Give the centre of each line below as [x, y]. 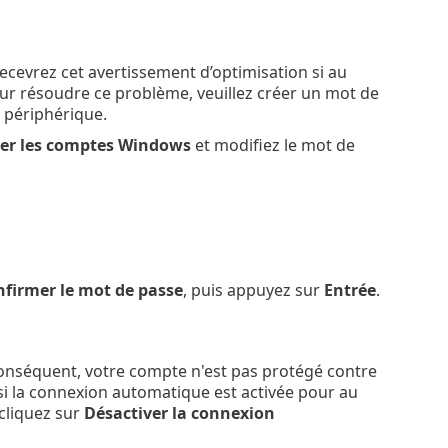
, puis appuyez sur [253, 290]
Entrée [349, 290]
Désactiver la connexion [179, 412]
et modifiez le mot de [272, 145]
